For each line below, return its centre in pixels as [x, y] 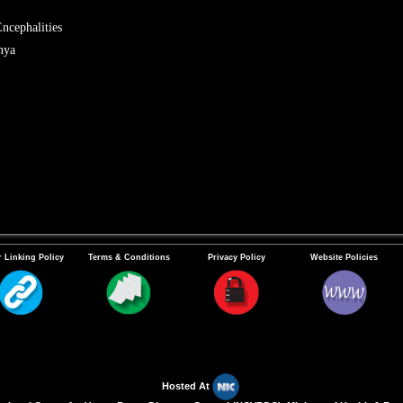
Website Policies [345, 256]
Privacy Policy [237, 256]
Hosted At [187, 385]
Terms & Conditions [129, 256]
